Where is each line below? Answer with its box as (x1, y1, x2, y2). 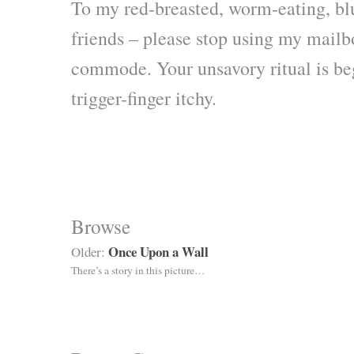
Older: (71, 242, 108, 261)
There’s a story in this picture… (71, 262, 205, 277)
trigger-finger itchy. (71, 85, 217, 111)
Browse (71, 212, 130, 239)
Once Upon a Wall (108, 241, 209, 262)
